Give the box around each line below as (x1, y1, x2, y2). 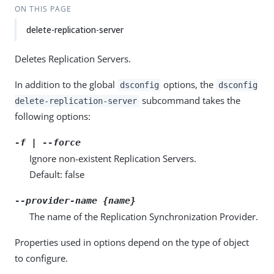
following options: (15, 110, 91, 122)
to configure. (15, 252, 68, 264)
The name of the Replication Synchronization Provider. (29, 210, 258, 223)
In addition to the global (15, 78, 117, 91)
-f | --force (15, 137, 81, 148)
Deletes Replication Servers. (15, 53, 131, 65)
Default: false (29, 168, 84, 180)
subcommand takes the (139, 94, 240, 106)
